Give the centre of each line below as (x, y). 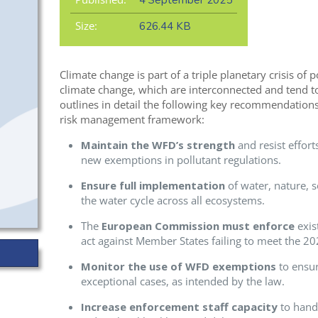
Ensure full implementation (153, 186)
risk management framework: (132, 120)
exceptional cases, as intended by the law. (182, 281)
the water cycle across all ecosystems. (172, 201)
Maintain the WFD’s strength (158, 145)
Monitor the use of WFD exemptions (178, 267)
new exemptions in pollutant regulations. (181, 160)
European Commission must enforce (198, 226)
